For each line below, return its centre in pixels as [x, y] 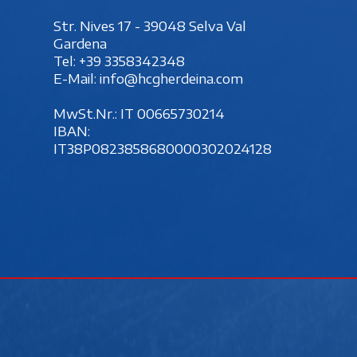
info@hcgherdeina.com [171, 78]
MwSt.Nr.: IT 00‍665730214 [139, 114]
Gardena [80, 43]
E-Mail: [76, 78]
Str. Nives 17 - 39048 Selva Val [150, 26]
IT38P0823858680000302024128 [163, 149]
